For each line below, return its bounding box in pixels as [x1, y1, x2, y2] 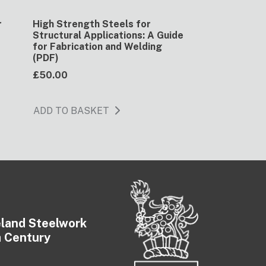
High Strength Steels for [33, 18, 151, 30]
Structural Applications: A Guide [33, 29, 183, 41]
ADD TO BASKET [33, 104, 109, 116]
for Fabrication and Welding [33, 40, 162, 52]
